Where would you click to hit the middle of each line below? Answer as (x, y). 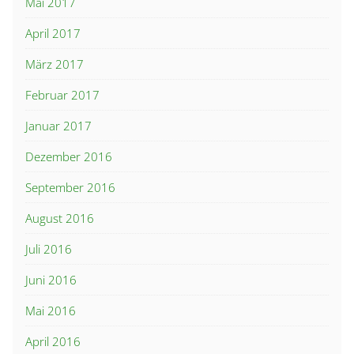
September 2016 (70, 188)
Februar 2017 (62, 95)
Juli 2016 (49, 249)
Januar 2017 (58, 126)
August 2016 (60, 218)
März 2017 (55, 64)
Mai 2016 (51, 311)
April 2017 (53, 34)
